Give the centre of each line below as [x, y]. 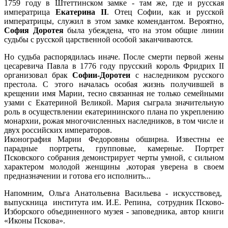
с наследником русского [177, 75]
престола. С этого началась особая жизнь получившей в [114, 84]
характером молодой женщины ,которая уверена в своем [114, 166]
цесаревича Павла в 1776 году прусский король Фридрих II [114, 66]
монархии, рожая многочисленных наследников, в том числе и [114, 121]
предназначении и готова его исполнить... [77, 176]
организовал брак [38, 75]
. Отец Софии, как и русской [165, 12]
